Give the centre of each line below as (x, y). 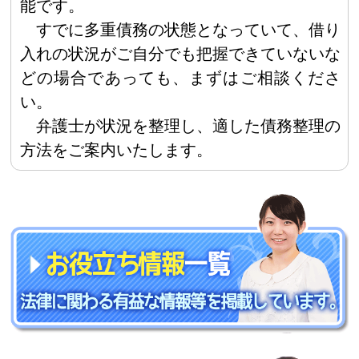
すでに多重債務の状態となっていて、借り (189, 29)
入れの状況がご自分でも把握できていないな (180, 53)
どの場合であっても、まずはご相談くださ (180, 77)
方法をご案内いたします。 (116, 149)
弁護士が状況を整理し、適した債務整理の (189, 125)
